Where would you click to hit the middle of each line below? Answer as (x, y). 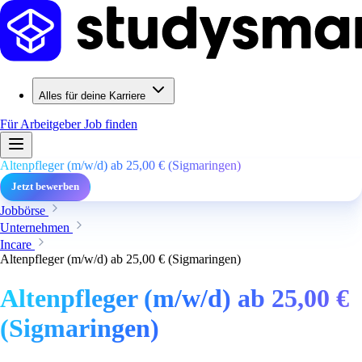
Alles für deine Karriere (92, 96)
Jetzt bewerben (45, 187)
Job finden (111, 124)
